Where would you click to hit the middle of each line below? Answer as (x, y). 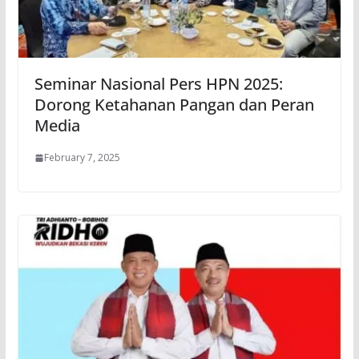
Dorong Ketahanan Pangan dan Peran (174, 105)
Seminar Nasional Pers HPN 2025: (158, 84)
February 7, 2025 (82, 158)
